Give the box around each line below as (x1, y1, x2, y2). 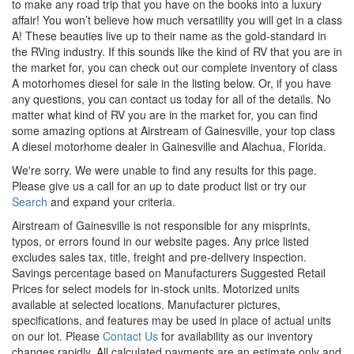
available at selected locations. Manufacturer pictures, (12, 296, 281, 312)
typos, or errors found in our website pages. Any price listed (12, 232, 309, 249)
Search (12, 193, 47, 209)
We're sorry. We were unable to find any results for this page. (12, 161, 317, 178)
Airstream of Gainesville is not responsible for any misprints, (12, 217, 311, 233)
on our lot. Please (12, 327, 103, 344)
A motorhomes (12, 74, 88, 91)
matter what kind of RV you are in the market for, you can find (12, 106, 318, 122)
